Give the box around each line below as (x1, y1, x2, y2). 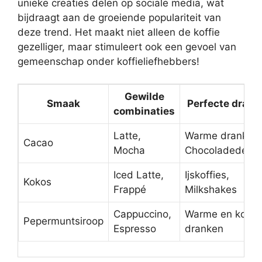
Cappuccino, (113, 208, 171, 220)
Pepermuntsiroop (23, 215, 104, 227)
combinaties (113, 105, 175, 118)
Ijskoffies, (185, 169, 229, 181)
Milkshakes (185, 184, 237, 196)
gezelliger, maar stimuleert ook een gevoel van (18, 40, 236, 53)
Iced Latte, (113, 169, 164, 181)
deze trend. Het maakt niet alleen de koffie (18, 26, 220, 38)
